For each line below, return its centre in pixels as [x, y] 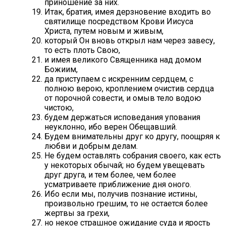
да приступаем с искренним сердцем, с [119, 79]
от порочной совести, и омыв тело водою [123, 98]
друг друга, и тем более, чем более [110, 175]
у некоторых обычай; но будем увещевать [125, 165]
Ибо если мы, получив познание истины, [121, 194]
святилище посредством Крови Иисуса [119, 22]
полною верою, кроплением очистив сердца [129, 89]
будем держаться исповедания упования [122, 118]
